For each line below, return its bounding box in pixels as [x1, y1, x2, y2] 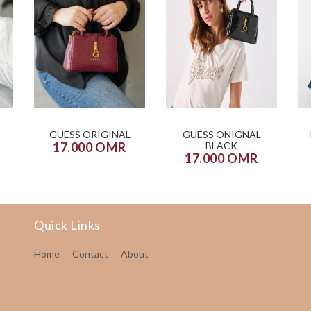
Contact [72, 247, 108, 260]
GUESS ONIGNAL [182, 128, 261, 140]
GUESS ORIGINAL [49, 128, 131, 140]
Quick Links [33, 217, 101, 233]
